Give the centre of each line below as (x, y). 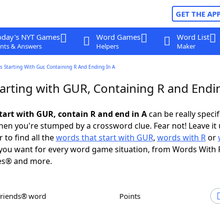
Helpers (107, 46)
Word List (193, 37)
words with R (181, 137)
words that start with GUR (104, 137)
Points (132, 196)
